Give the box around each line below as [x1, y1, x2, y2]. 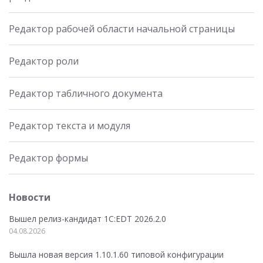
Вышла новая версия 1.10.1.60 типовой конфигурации [9, 248, 224, 260]
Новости [9, 190, 50, 204]
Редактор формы [9, 151, 88, 164]
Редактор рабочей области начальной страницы [9, 22, 235, 35]
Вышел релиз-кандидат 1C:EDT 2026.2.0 [9, 213, 166, 224]
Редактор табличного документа [9, 86, 163, 100]
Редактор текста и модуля [9, 119, 130, 132]
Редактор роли [9, 54, 79, 68]
